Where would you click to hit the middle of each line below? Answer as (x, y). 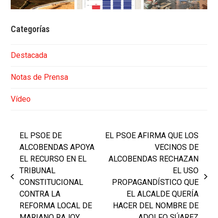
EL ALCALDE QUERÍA (163, 194)
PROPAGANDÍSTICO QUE (155, 182)
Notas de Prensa (40, 77)
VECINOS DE (177, 147)
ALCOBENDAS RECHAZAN (154, 159)
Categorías (30, 29)
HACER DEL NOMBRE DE (156, 205)
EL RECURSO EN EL (53, 159)
